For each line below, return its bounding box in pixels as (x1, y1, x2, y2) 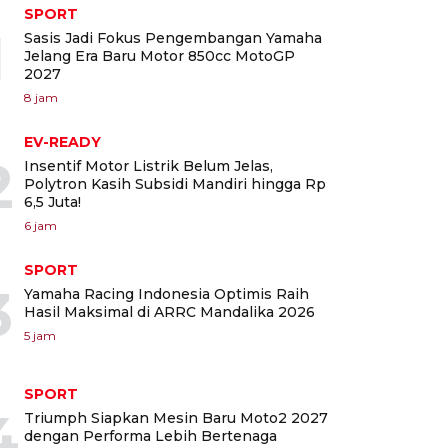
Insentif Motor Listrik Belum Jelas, (24, 156, 273, 175)
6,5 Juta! (24, 192, 81, 211)
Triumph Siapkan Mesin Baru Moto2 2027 (24, 408, 328, 427)
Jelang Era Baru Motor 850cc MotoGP (24, 46, 295, 65)
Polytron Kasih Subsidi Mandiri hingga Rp (24, 174, 326, 193)
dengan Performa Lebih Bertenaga (24, 426, 277, 445)
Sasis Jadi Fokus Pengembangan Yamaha (24, 28, 322, 47)
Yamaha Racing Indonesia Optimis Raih (24, 284, 309, 303)
